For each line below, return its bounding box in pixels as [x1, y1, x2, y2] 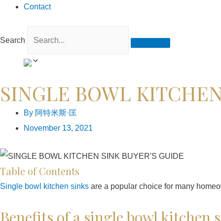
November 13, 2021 [24, 124, 93, 133]
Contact [24, 2, 51, 11]
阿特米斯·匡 [33, 109, 77, 117]
